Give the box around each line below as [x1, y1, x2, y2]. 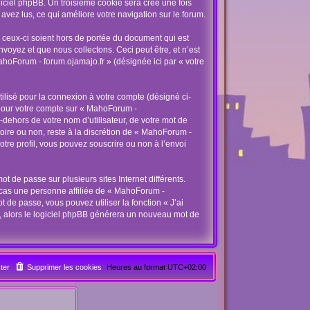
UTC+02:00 [167, 263, 206, 271]
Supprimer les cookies [26, 263, 102, 271]
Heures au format [106, 263, 167, 271]
